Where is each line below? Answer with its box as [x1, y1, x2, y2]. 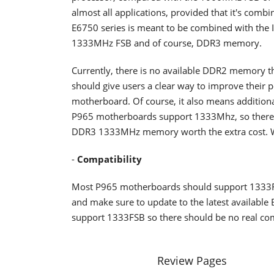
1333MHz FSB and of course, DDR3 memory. [72, 37, 262, 49]
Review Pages [157, 253, 227, 268]
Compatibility [77, 153, 142, 165]
